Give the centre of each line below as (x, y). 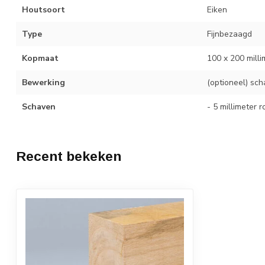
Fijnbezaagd (229, 34)
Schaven (39, 106)
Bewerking (43, 82)
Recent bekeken (69, 156)
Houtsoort (43, 9)
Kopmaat (40, 58)
